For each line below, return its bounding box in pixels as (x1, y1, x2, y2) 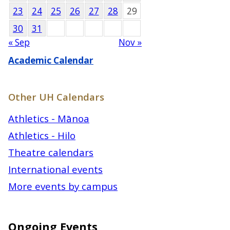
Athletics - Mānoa (8, 112, 89, 125)
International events (8, 163, 103, 176)
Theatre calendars (8, 146, 93, 159)
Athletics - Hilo (8, 129, 75, 142)
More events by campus (8, 180, 118, 193)
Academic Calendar (8, 54, 93, 67)
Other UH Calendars (8, 90, 104, 104)
